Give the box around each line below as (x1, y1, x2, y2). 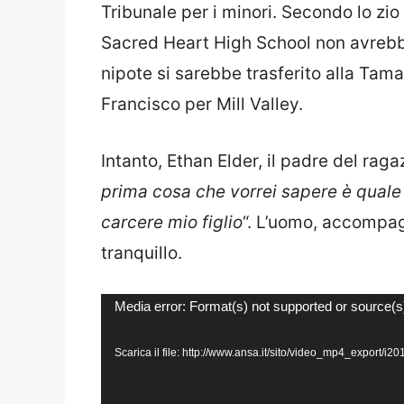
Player (100, 328, 151, 350)
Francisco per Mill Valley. (101, 94, 303, 115)
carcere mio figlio (101, 211, 243, 233)
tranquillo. (101, 242, 182, 263)
